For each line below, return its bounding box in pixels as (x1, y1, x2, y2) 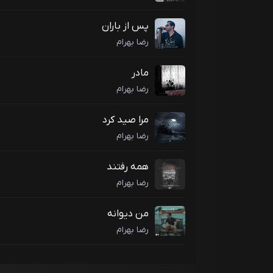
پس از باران (102, 19, 149, 34)
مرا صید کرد (102, 113, 149, 127)
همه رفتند (107, 160, 149, 174)
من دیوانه (107, 207, 149, 221)
